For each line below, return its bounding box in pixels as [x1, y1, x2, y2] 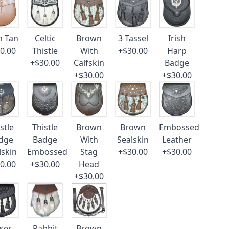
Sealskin [117, 134, 149, 145]
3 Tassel [118, 33, 148, 44]
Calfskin [74, 57, 105, 68]
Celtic [34, 33, 56, 44]
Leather [162, 134, 192, 145]
